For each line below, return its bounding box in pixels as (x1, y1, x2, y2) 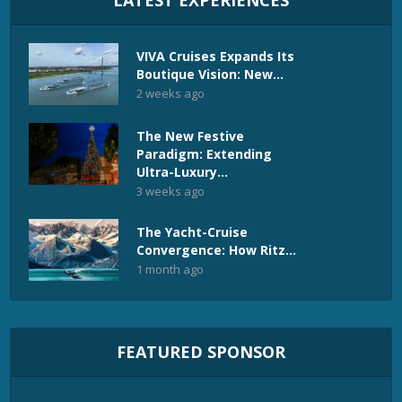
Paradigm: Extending (136, 145, 273, 163)
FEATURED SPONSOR (117, 340, 285, 363)
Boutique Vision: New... (136, 66, 284, 83)
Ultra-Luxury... (136, 163, 229, 181)
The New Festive (136, 127, 245, 145)
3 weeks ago (136, 183, 205, 200)
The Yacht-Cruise (136, 223, 249, 241)
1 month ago (136, 261, 205, 278)
